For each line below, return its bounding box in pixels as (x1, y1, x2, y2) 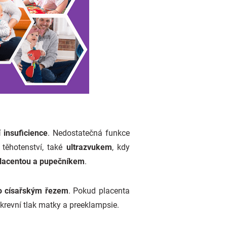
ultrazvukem (66, 142, 112, 152)
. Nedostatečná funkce (48, 128, 130, 138)
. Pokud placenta (68, 186, 130, 196)
